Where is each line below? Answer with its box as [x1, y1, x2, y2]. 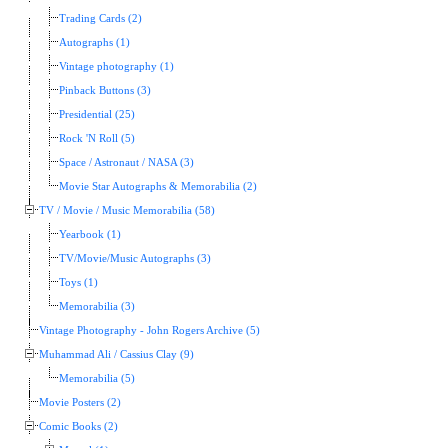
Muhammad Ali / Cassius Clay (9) [39, 348, 194, 360]
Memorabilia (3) [59, 300, 135, 312]
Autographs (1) [59, 36, 130, 48]
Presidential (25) [59, 108, 135, 120]
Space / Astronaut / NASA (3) [59, 156, 194, 168]
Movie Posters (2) [39, 396, 121, 408]
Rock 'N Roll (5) [59, 132, 135, 144]
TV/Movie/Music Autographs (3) [59, 252, 211, 264]
